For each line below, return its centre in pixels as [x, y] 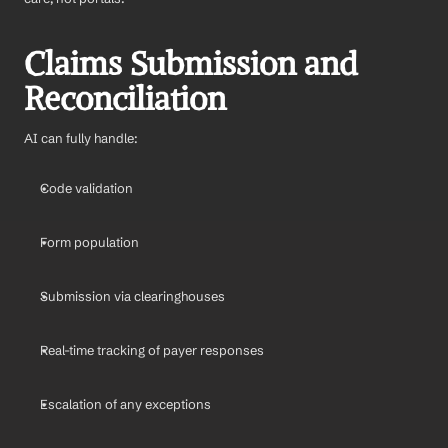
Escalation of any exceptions [125, 404]
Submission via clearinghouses [132, 296]
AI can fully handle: [81, 138]
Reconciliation [125, 99]
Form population [89, 242]
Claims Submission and [191, 64]
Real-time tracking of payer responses [152, 350]
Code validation [86, 188]
